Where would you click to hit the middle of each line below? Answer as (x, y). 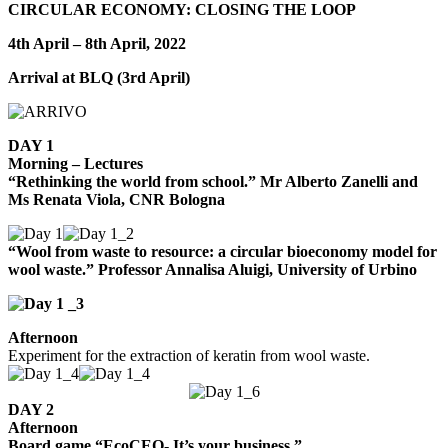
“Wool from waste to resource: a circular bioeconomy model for (222, 252)
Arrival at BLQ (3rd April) (99, 78)
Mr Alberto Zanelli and (339, 182)
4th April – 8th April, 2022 (97, 44)
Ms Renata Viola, (68, 200)
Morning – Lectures (75, 164)
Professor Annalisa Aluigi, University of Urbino (257, 270)
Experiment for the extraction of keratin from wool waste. (189, 356)
